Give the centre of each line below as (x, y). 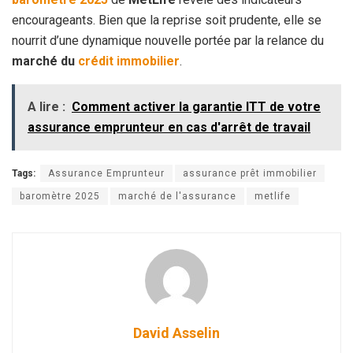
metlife (273, 196)
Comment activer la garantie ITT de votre (196, 106)
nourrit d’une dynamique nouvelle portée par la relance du (168, 40)
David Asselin (176, 333)
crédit (96, 61)
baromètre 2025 (60, 196)
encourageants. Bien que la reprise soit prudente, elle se (167, 20)
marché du (45, 61)
